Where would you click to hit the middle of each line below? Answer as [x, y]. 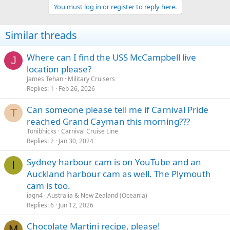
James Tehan [45, 79]
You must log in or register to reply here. [115, 7]
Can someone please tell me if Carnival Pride [118, 110]
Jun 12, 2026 [76, 205]
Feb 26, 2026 [77, 89]
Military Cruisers [91, 79]
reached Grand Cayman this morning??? [108, 121]
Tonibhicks [42, 131]
